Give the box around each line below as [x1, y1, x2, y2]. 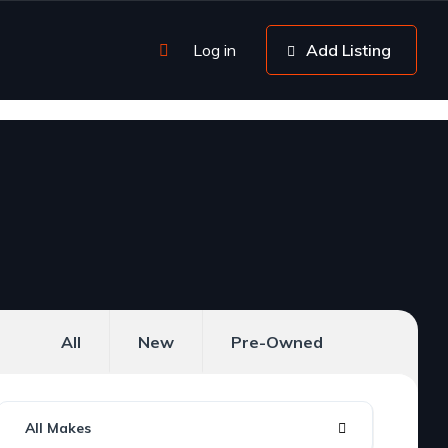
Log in [193, 40, 236, 60]
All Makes [24, 419, 91, 437]
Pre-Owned [231, 332, 324, 352]
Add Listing [306, 40, 391, 60]
